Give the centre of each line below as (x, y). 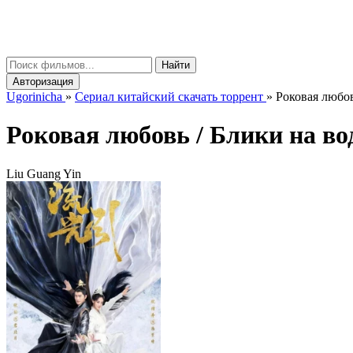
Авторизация (43, 82)
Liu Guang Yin (44, 173)
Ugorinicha (34, 97)
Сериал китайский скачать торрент (169, 97)
